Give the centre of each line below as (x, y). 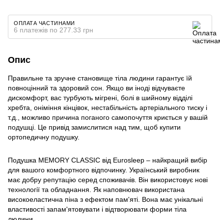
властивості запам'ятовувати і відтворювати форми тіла (97, 209)
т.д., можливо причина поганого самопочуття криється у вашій (108, 117)
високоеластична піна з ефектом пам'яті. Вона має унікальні (105, 199)
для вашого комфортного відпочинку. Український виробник (104, 170)
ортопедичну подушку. (44, 137)
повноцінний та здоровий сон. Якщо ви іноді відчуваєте (96, 88)
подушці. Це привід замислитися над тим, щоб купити (94, 127)
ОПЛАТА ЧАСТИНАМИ (44, 23)
